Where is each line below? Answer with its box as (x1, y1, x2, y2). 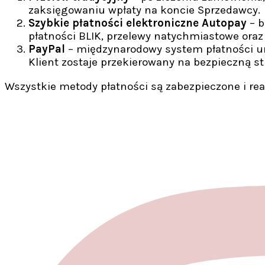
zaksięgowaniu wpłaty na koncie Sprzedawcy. (28, 4, 260, 17)
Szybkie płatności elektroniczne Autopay (28, 17, 247, 30)
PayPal (28, 43, 65, 56)
